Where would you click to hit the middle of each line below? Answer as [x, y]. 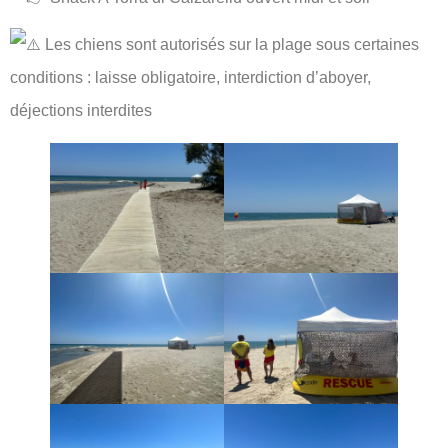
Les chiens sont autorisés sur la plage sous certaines [230, 44]
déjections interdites [81, 110]
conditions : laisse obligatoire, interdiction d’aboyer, [190, 77]
